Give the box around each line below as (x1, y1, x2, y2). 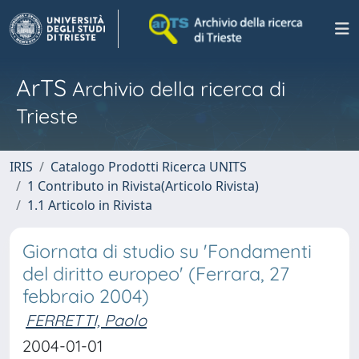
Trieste (16, 103, 78, 128)
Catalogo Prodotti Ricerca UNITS (50, 158, 247, 175)
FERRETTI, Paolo (26, 310, 147, 330)
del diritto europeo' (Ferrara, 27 (22, 262, 289, 285)
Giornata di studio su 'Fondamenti (22, 240, 312, 263)
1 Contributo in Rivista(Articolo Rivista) (27, 177, 259, 195)
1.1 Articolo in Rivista (27, 196, 152, 214)
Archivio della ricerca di (67, 76, 285, 101)
